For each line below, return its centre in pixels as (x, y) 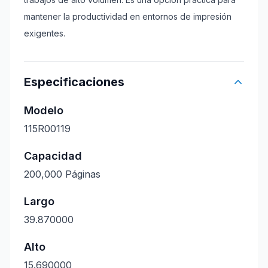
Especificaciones (74, 82)
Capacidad (53, 156)
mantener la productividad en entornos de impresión (128, 16)
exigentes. (45, 33)
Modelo (44, 110)
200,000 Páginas (62, 174)
